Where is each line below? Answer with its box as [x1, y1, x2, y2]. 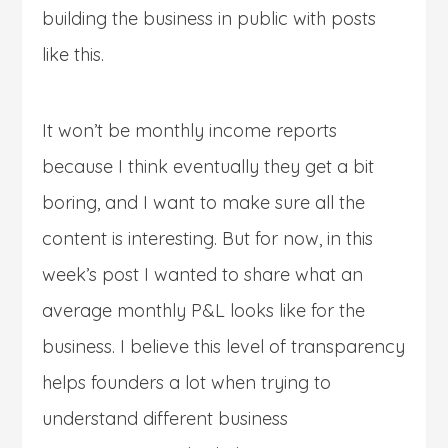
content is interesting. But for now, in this [42, 226, 374, 250]
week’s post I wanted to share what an [42, 262, 364, 286]
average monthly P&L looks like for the [42, 298, 366, 322]
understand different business [42, 406, 289, 430]
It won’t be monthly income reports [42, 118, 338, 142]
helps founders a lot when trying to [42, 370, 332, 394]
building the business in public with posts [42, 6, 377, 30]
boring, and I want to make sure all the [42, 190, 366, 214]
